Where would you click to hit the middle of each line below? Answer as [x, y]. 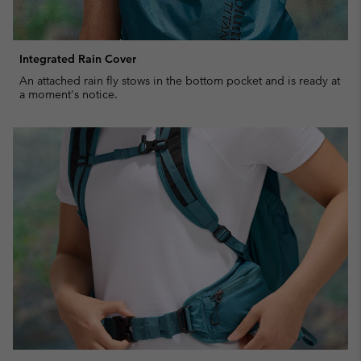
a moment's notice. [68, 94]
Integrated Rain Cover [78, 58]
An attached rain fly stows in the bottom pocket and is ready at [180, 80]
